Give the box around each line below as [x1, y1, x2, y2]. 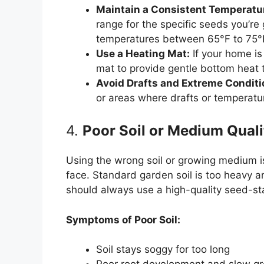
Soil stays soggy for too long [96, 243, 230, 256]
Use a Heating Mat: [96, 47, 190, 60]
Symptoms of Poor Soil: [66, 213, 180, 226]
